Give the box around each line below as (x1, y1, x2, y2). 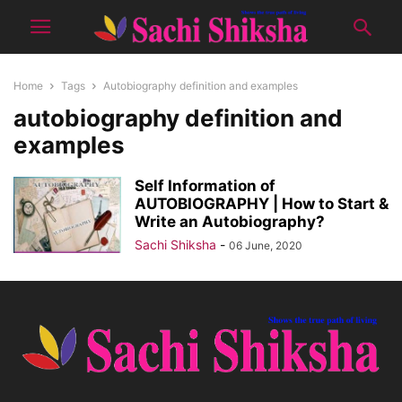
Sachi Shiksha (135, 237, 216, 252)
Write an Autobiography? (135, 213, 325, 231)
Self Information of (135, 177, 275, 195)
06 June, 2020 (229, 239, 302, 252)
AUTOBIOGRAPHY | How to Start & (135, 195, 389, 213)
